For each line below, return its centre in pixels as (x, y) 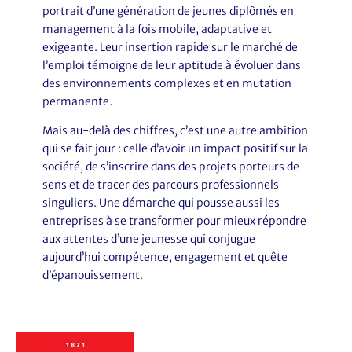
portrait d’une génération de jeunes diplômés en (168, 11)
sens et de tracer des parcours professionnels (160, 185)
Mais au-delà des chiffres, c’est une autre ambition (175, 130)
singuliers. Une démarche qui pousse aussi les (161, 203)
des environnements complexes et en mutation (167, 83)
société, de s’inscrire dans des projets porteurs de (170, 167)
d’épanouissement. (92, 275)
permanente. (77, 101)
